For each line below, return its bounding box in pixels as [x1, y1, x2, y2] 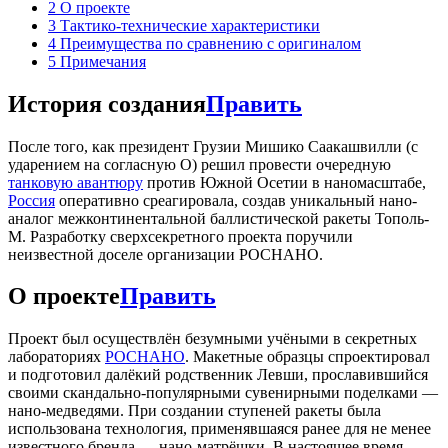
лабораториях [8, 348, 105, 366]
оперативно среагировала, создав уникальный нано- [55, 191, 417, 209]
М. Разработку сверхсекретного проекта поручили [8, 227, 353, 245]
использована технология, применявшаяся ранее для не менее [8, 420, 431, 438]
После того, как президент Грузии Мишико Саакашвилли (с [8, 137, 418, 155]
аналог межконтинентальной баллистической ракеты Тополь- [8, 209, 429, 227]
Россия [8, 191, 55, 209]
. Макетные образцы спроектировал [185, 348, 430, 366]
